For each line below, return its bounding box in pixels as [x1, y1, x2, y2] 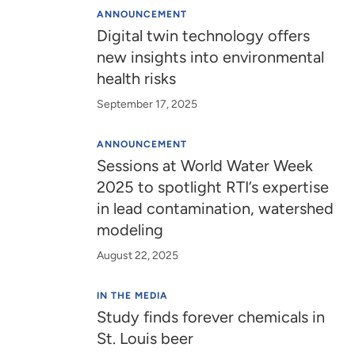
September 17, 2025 [97, 97, 198, 111]
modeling [97, 220, 164, 239]
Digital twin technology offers [97, 26, 311, 45]
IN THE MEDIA [97, 290, 169, 301]
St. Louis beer [97, 329, 194, 348]
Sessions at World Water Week [97, 156, 314, 175]
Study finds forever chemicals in [97, 307, 326, 326]
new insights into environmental [97, 48, 325, 67]
